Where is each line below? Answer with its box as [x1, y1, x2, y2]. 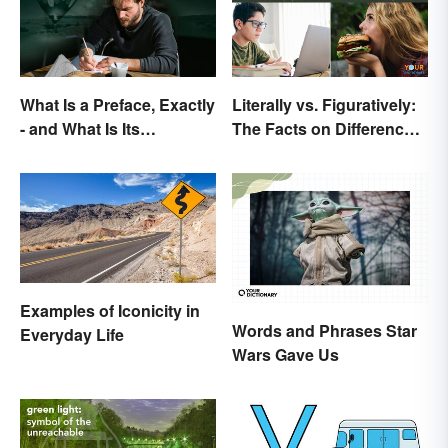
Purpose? [20, 140, 95, 164]
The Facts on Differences [232, 116, 422, 140]
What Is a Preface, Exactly [20, 92, 215, 116]
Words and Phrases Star [232, 319, 417, 343]
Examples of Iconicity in [20, 298, 200, 322]
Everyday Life [20, 322, 124, 346]
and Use [232, 140, 295, 164]
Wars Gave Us [232, 343, 339, 367]
